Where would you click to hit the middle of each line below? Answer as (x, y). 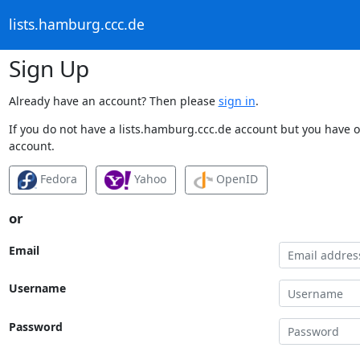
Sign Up (49, 68)
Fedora (57, 178)
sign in (237, 100)
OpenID (235, 178)
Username (37, 288)
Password (35, 326)
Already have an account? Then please (113, 100)
